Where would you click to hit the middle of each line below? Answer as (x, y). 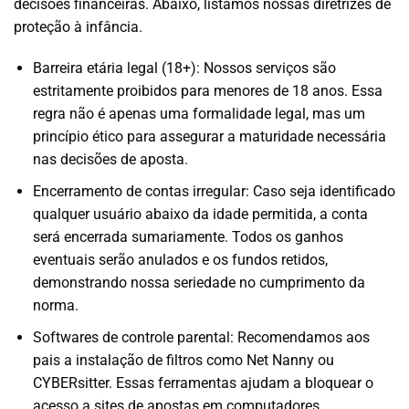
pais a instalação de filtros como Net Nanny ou (183, 360)
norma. (55, 305)
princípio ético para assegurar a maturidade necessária (209, 137)
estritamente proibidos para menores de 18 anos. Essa (207, 91)
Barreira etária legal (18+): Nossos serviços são (184, 68)
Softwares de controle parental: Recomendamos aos (201, 337)
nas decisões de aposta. (110, 160)
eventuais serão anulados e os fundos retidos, (180, 259)
